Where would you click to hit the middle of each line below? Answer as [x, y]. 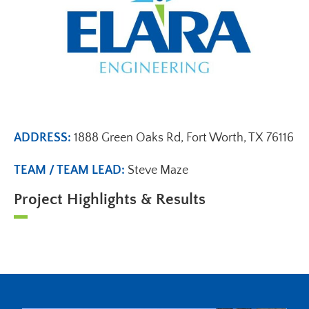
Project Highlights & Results [110, 200]
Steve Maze [158, 171]
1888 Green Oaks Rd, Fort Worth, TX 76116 [184, 138]
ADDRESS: [44, 138]
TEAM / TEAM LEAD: [71, 171]
